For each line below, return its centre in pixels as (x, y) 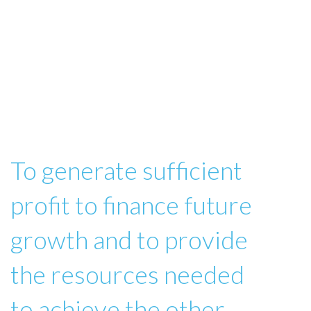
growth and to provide (129, 240)
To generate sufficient (126, 170)
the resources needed (127, 275)
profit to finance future (131, 205)
